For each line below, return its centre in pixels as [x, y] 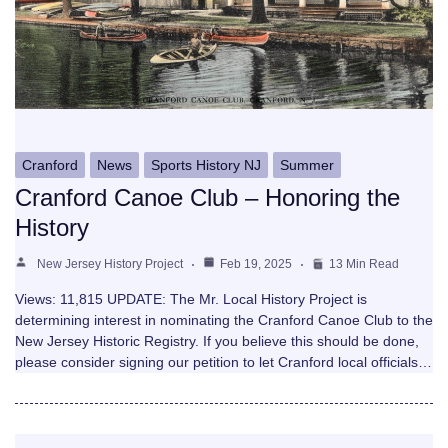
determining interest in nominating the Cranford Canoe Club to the [224, 319]
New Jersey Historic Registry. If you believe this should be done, [217, 340]
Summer [307, 164]
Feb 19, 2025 [256, 263]
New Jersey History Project [110, 263]
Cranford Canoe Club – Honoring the [207, 197]
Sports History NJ [206, 164]
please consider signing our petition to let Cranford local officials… [223, 361]
